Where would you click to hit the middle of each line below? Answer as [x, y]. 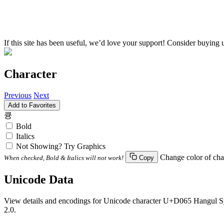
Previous [18, 95]
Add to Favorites [32, 105]
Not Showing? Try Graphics [61, 146]
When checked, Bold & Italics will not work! [64, 157]
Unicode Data [39, 179]
